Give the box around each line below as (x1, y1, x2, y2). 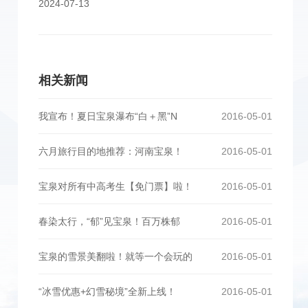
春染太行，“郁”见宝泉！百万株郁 (38, 216, 180, 227)
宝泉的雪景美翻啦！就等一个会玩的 (38, 251, 192, 262)
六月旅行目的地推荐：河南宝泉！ (38, 146, 183, 157)
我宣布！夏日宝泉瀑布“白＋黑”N (38, 111, 177, 122)
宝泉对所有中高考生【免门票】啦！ (38, 181, 192, 192)
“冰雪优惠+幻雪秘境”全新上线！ (38, 286, 176, 297)
